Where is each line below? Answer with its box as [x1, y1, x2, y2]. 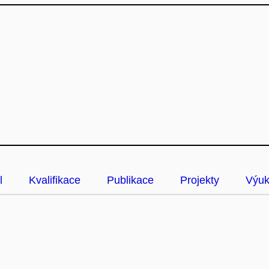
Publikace [107, 174, 154, 186]
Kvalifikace [29, 174, 80, 186]
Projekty [180, 174, 219, 186]
